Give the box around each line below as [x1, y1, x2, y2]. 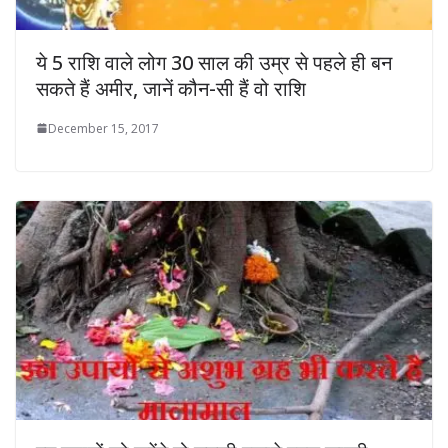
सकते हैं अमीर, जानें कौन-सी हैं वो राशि [36, 74, 306, 102]
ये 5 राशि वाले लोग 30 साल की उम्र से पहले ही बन [36, 48, 392, 76]
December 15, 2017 [48, 119, 159, 137]
